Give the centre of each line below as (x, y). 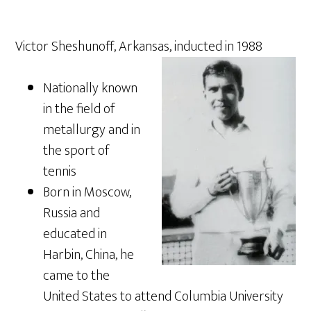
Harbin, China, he (89, 255)
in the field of (79, 109)
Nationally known (91, 88)
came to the (77, 276)
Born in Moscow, (87, 192)
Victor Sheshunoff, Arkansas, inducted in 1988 (139, 47)
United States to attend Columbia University (163, 296)
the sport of (76, 151)
